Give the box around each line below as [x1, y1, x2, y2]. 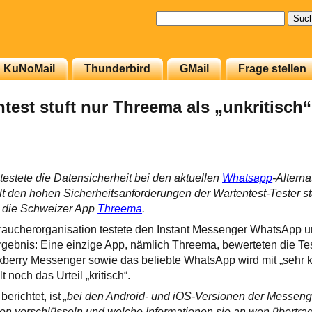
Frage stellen [238, 62, 306, 75]
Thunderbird [84, 62, 150, 75]
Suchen [155, 11, 194, 23]
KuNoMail [3, 62, 55, 75]
